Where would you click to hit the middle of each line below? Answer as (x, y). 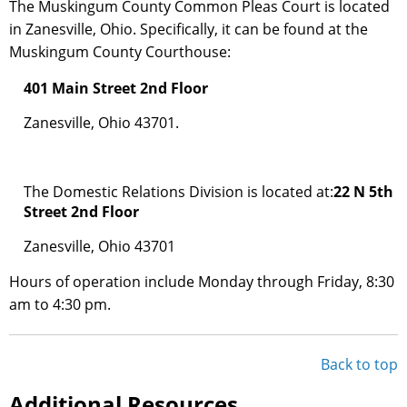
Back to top (359, 365)
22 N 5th (363, 192)
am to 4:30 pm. (60, 305)
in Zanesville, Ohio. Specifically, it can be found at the (189, 30)
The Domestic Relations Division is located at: (179, 192)
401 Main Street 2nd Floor (116, 89)
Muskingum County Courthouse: (120, 52)
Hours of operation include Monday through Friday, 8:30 (202, 282)
